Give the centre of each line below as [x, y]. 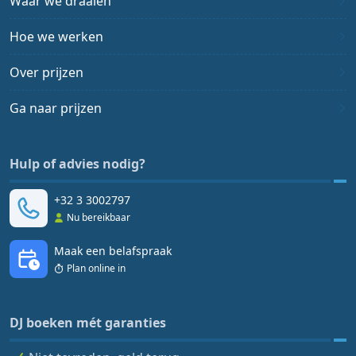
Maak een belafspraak [113, 251]
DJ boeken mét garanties [88, 323]
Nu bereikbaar [99, 218]
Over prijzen [46, 73]
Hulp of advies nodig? [77, 164]
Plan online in [96, 269]
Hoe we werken [56, 37]
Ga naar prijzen [56, 108]
